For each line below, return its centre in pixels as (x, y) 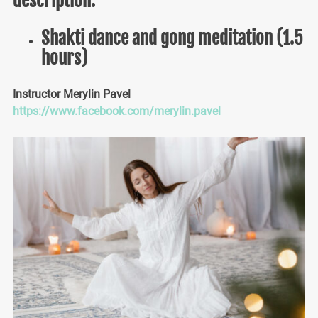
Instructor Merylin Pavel (71, 94)
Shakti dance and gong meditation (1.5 (172, 38)
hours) (64, 57)
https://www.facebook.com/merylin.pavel (116, 111)
